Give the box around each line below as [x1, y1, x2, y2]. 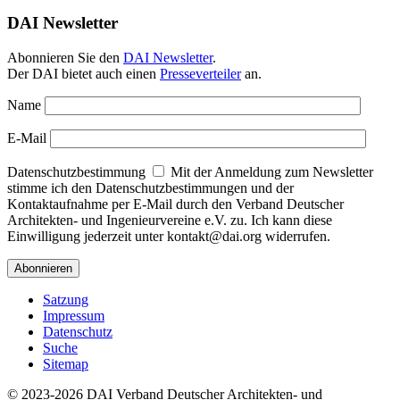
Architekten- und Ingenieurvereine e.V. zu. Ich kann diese [7, 212, 332, 228]
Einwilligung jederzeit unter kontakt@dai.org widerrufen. [7, 228, 330, 244]
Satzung [43, 291, 88, 307]
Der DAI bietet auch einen [7, 65, 160, 81]
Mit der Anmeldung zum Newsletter [167, 163, 373, 179]
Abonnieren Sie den [7, 49, 123, 65]
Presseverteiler [160, 65, 241, 81]
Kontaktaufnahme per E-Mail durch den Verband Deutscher [7, 196, 344, 212]
